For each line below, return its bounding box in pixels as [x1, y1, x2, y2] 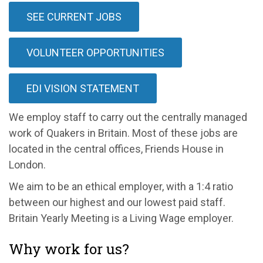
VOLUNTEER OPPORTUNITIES [26, 46, 164, 59]
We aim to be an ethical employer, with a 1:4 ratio [9, 180, 233, 193]
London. [9, 158, 46, 171]
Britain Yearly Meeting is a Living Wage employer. [9, 211, 234, 224]
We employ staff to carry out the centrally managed [9, 110, 247, 123]
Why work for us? [9, 239, 129, 258]
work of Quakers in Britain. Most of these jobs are [9, 126, 238, 139]
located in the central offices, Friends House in [9, 142, 224, 155]
